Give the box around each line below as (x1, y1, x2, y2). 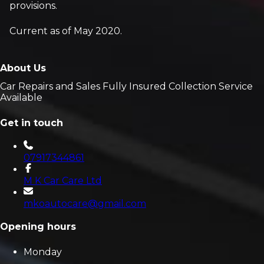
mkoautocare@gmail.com (24, 198, 146, 209)
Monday (24, 246, 62, 258)
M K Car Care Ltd (24, 175, 102, 186)
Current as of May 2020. (9, 25, 122, 37)
